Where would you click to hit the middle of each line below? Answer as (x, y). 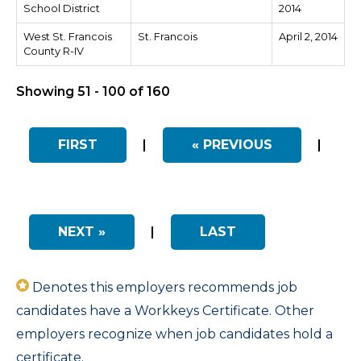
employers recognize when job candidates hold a (174, 334)
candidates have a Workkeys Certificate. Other (165, 311)
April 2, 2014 (308, 37)
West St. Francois (68, 37)
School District (62, 8)
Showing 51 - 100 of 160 (93, 91)
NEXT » (82, 232)
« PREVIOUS (232, 145)
